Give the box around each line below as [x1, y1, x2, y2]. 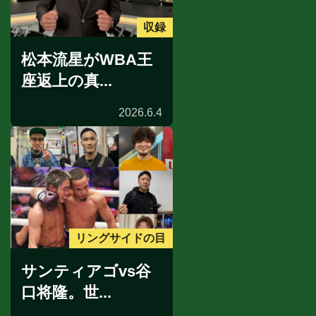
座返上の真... [21, 72, 112, 90]
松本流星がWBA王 [21, 51, 152, 69]
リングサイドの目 [75, 232, 166, 245]
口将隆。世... [21, 283, 111, 301]
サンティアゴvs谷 [21, 262, 151, 280]
